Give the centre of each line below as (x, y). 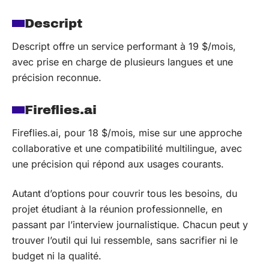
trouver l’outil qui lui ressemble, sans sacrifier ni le (125, 240)
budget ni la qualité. (57, 255)
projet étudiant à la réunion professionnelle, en (117, 209)
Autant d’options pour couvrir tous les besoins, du (125, 193)
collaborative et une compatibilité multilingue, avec (127, 148)
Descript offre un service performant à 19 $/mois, (124, 46)
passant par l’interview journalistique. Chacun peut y (130, 224)
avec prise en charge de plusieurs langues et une (122, 62)
